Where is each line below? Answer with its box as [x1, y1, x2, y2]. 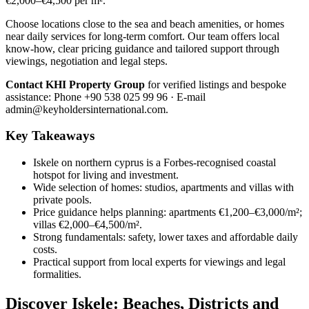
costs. [33, 243, 57, 256]
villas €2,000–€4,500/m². [33, 219, 142, 231]
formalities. [33, 268, 81, 281]
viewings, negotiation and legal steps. [6, 54, 168, 67]
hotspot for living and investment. [33, 169, 179, 181]
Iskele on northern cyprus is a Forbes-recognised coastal [33, 157, 276, 169]
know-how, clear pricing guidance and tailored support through [6, 42, 279, 54]
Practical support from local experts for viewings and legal [33, 256, 286, 268]
